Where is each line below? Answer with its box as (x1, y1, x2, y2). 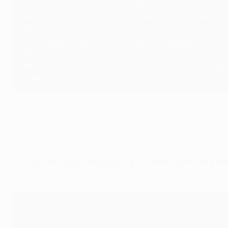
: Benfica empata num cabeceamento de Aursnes (32, 12, 215, 23)
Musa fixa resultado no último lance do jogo (44, 73, 206, 84)
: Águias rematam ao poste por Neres (32, 48, 167, 60)
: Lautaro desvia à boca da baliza (32, 24, 151, 35)
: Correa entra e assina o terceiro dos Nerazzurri (31, 36, 207, 47)
